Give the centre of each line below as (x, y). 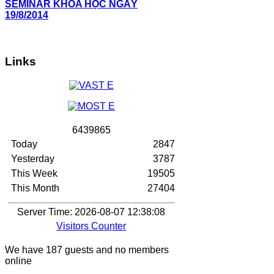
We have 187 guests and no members (87, 250)
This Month (35, 188)
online (18, 261)
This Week (34, 173)
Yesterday (33, 158)
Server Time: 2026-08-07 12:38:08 (91, 212)
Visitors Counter (91, 226)
